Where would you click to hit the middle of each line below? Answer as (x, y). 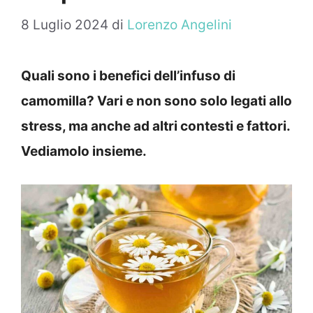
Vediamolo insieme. (84, 152)
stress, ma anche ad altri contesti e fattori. (155, 126)
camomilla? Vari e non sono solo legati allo (156, 101)
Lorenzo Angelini (180, 25)
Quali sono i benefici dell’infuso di (128, 76)
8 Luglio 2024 (65, 25)
